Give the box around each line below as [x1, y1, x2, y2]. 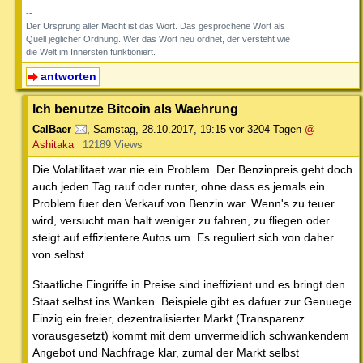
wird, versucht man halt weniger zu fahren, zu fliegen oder [32, 214, 330, 228]
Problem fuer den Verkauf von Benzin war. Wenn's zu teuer [32, 197, 335, 211]
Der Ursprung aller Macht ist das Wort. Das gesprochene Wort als [26, 21, 285, 32]
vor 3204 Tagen [229, 123, 301, 136]
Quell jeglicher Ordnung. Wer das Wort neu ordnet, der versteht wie [26, 34, 290, 45]
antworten [40, 70, 96, 83]
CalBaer [32, 123, 71, 136]
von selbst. [32, 248, 88, 262]
